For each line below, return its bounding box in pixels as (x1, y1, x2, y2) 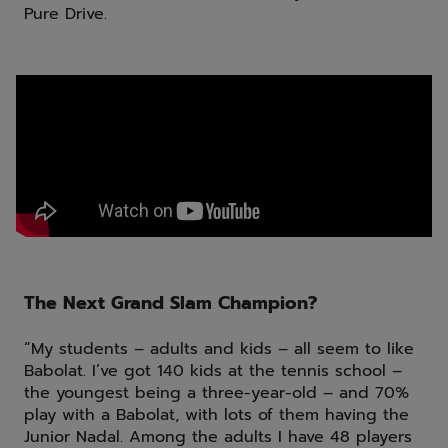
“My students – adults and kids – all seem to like (24, 337, 414, 362)
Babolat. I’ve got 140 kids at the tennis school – (24, 359, 402, 384)
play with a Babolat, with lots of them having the (24, 403, 409, 428)
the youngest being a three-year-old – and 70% (24, 381, 409, 406)
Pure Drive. (24, 2, 107, 27)
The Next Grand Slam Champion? (24, 289, 317, 318)
